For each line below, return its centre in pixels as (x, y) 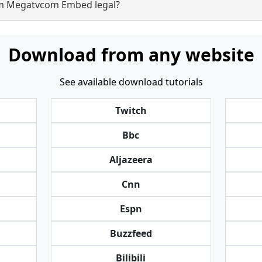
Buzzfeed (131, 233)
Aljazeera (131, 160)
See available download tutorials (131, 82)
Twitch (131, 111)
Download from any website (131, 55)
